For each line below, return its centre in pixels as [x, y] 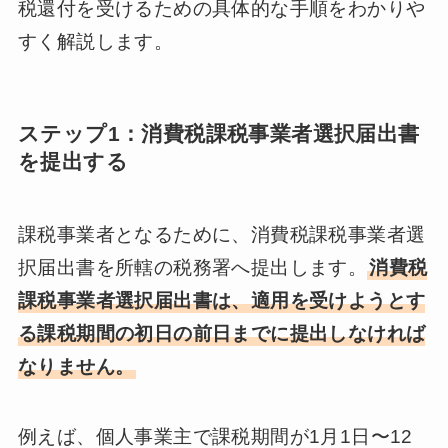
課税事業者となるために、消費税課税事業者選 [221, 234]
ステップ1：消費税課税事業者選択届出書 [218, 134]
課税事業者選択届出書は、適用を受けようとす [221, 300]
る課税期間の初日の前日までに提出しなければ [221, 333]
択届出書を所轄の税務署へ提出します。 [192, 267]
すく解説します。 [95, 42]
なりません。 [76, 366]
